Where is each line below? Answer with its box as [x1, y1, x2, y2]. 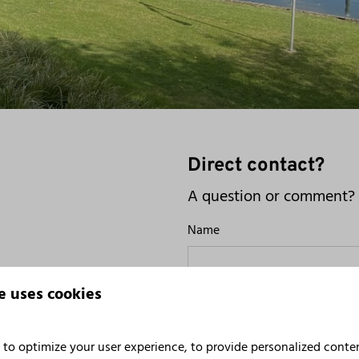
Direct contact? [188, 154, 325, 178]
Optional [223, 268, 272, 289]
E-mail [188, 316, 223, 337]
